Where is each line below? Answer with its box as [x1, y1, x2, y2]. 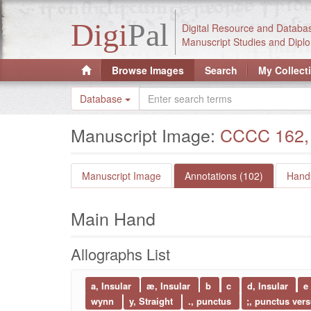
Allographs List [71, 243, 170, 265]
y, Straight [128, 294, 176, 308]
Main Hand [71, 205, 155, 230]
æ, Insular [146, 278, 193, 292]
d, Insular [246, 278, 291, 292]
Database [80, 92, 125, 106]
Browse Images [112, 63, 184, 77]
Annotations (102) [185, 168, 263, 183]
